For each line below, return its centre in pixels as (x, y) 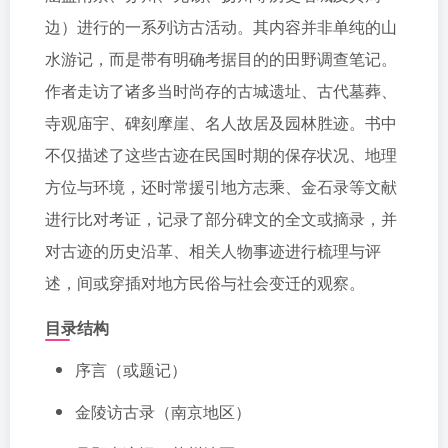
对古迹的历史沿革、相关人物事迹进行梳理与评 (213, 250)
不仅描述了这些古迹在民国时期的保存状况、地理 (221, 154)
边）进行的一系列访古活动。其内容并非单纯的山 (221, 26)
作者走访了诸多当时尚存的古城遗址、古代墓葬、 (221, 90)
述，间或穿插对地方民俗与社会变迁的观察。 (205, 282)
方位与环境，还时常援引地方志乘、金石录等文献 (221, 186)
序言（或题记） (131, 369)
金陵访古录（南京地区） (163, 411)
